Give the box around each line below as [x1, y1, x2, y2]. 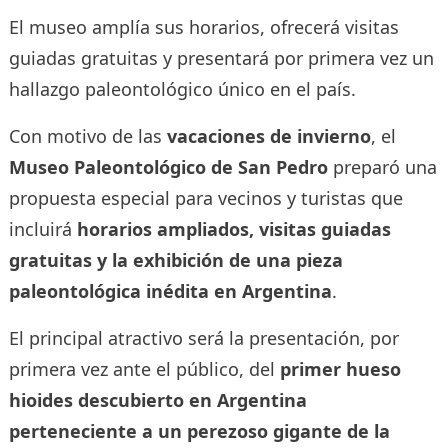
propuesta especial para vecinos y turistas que [8, 185, 403, 210]
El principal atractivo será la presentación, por [8, 325, 399, 350]
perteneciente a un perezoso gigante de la [8, 418, 390, 443]
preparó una [327, 154, 437, 179]
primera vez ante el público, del [8, 356, 280, 381]
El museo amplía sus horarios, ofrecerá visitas [8, 14, 399, 39]
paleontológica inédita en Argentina [8, 278, 332, 303]
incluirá [8, 216, 77, 241]
